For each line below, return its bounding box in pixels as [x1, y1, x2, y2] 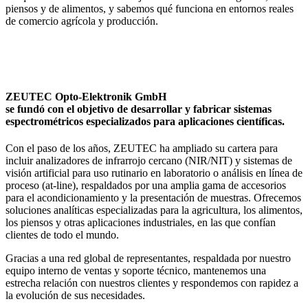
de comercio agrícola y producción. [5, 15, 158, 27]
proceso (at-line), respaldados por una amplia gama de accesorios [5, 179, 286, 191]
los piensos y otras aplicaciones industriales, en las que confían [5, 216, 276, 228]
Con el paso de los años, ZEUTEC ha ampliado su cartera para [5, 142, 278, 154]
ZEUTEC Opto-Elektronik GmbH [5, 90, 166, 102]
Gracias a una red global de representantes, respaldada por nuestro [5, 252, 291, 264]
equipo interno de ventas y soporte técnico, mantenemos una [5, 264, 266, 276]
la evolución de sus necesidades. [5, 289, 145, 301]
